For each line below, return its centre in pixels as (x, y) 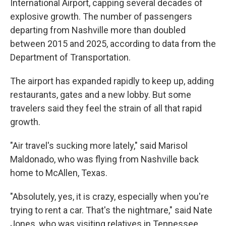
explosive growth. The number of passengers (101, 17)
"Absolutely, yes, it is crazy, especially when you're (109, 197)
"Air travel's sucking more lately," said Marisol (99, 146)
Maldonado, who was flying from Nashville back (104, 159)
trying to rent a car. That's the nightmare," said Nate (111, 210)
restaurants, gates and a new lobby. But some (101, 95)
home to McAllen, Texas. (59, 173)
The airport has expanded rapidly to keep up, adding (112, 81)
